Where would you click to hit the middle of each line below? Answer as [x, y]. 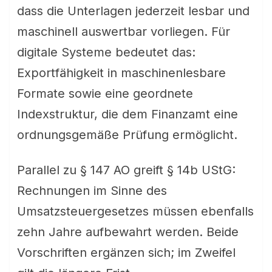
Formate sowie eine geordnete [105, 93]
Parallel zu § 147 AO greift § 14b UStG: [126, 170]
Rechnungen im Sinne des [92, 191]
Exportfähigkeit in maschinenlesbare [121, 73]
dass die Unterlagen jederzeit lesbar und [133, 11]
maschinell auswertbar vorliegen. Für [124, 32]
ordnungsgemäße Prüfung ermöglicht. [127, 135]
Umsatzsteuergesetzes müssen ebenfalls [135, 211]
